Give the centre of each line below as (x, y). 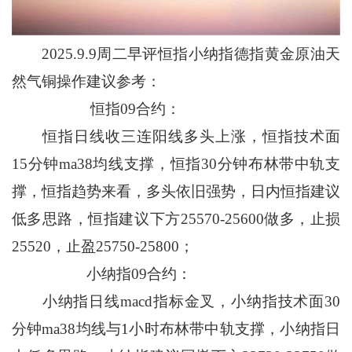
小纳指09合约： (101, 274)
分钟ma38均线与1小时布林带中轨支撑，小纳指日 (176, 329)
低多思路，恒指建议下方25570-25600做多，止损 (176, 219)
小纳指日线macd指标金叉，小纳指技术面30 (176, 302)
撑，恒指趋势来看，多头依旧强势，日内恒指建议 (176, 192)
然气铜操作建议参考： (86, 82)
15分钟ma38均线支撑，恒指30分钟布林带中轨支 (176, 164)
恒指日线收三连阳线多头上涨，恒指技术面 (176, 137)
